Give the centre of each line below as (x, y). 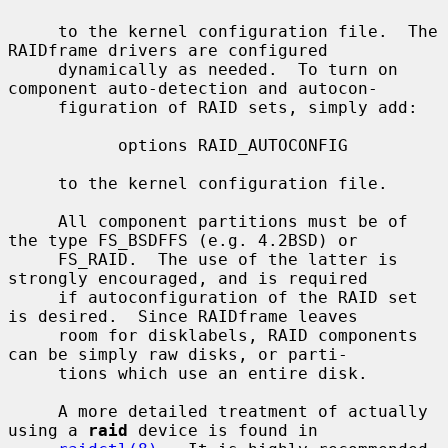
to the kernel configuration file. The (33, 31)
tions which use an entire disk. (33, 373)
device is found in (223, 430)
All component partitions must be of (33, 221)
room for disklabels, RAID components (33, 335)
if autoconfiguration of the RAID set (33, 297)
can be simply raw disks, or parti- (178, 354)
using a (48, 430)
